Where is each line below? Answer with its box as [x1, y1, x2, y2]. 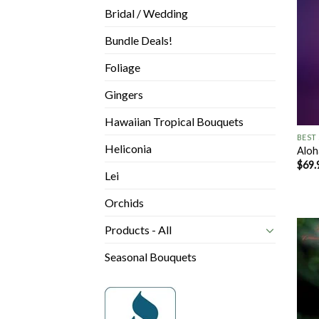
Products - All [105, 223, 172, 237]
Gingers [105, 88, 143, 102]
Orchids [105, 196, 144, 210]
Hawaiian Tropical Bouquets [105, 115, 244, 129]
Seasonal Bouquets [105, 250, 197, 264]
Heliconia [105, 142, 152, 156]
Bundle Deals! [105, 33, 172, 48]
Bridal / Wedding [105, 6, 188, 21]
